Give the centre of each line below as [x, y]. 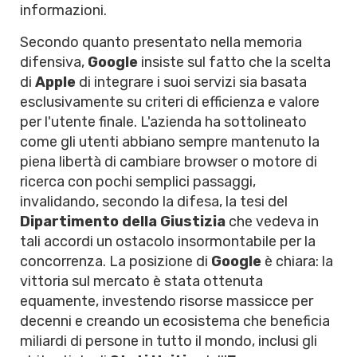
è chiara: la [297, 261]
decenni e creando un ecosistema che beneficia [175, 321]
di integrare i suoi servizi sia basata [191, 82]
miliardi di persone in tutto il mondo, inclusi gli [169, 341]
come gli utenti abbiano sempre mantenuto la [170, 142]
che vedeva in [272, 222]
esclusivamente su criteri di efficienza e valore [170, 102]
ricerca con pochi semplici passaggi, [138, 182]
